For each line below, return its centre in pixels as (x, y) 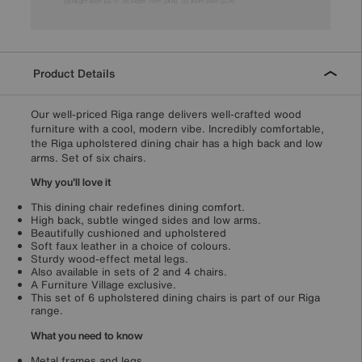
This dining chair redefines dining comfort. (138, 207)
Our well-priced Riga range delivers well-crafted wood (166, 114)
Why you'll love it (71, 182)
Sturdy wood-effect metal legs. (109, 259)
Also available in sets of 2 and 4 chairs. (129, 271)
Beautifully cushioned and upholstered (128, 233)
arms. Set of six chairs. (88, 158)
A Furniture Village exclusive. (103, 284)
